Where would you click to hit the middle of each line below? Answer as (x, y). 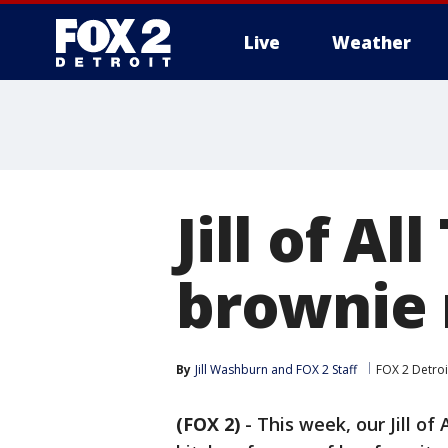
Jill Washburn (231, 369)
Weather (371, 42)
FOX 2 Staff (326, 369)
